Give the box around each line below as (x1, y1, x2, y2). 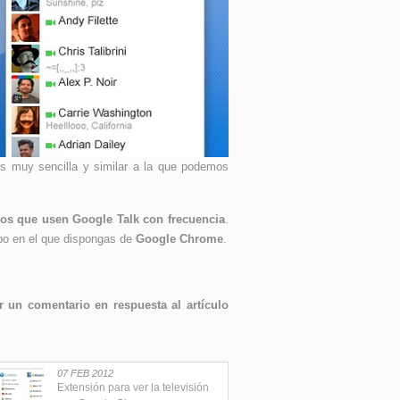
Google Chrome (136, 232, 223, 246)
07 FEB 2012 (57, 368, 113, 379)
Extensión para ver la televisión (57, 381, 209, 394)
